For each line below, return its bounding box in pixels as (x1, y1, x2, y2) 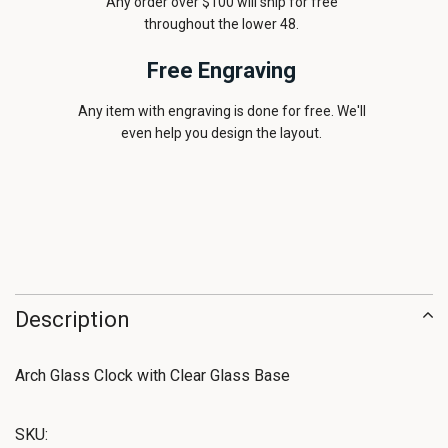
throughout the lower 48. (144, 16, 300, 32)
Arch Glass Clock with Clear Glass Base (15, 366, 290, 385)
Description (15, 307, 130, 332)
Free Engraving (147, 58, 297, 83)
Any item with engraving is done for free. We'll (77, 103, 366, 119)
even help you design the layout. (121, 125, 323, 141)
